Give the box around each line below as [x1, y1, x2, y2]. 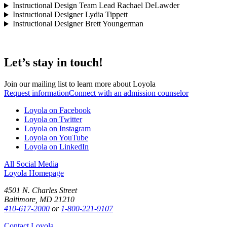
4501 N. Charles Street [4, 186, 77, 195]
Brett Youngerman [83, 19, 143, 28]
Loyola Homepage [4, 169, 64, 178]
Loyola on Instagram [24, 124, 91, 133]
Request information [4, 89, 69, 98]
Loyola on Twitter [24, 115, 82, 124]
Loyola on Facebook [24, 106, 91, 115]
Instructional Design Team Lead [12, 1, 115, 10]
